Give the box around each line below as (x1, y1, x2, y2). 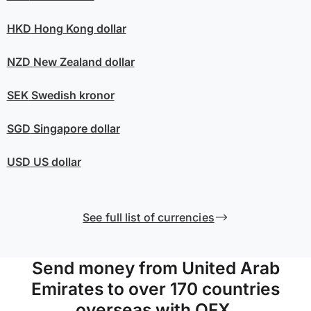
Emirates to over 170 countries (31, 278, 280, 300)
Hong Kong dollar (31, 22, 126, 36)
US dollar (30, 155, 81, 169)
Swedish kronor (28, 88, 115, 103)
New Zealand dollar (33, 55, 135, 69)
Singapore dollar (30, 121, 120, 136)
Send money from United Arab (31, 258, 280, 279)
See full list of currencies (83, 210, 215, 225)
